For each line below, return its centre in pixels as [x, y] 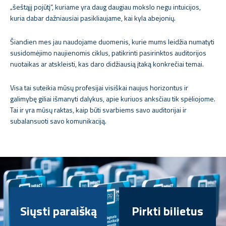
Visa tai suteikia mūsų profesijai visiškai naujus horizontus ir [99, 88]
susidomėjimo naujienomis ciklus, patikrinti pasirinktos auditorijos [108, 53]
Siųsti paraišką [59, 211]
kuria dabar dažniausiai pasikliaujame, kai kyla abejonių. [93, 18]
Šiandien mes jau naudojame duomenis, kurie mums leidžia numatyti [112, 42]
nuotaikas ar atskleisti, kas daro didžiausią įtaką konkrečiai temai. [107, 64]
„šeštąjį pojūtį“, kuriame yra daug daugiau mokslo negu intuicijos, [105, 7]
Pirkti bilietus [167, 211]
